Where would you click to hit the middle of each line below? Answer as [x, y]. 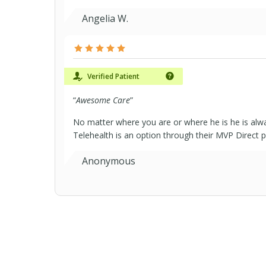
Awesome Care [103, 100]
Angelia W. [105, 18]
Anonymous [109, 161]
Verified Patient [113, 76]
